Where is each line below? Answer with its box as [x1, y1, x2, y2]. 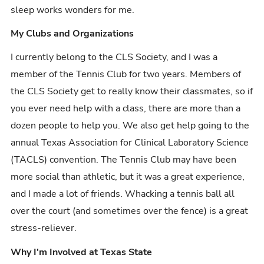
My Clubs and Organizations [11, 27, 134, 40]
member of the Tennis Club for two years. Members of [11, 68, 242, 81]
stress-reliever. [11, 222, 77, 235]
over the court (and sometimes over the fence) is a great [11, 204, 249, 218]
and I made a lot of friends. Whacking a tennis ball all [11, 187, 235, 201]
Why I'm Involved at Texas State [11, 245, 153, 259]
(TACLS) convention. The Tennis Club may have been [11, 153, 237, 167]
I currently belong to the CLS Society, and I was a [11, 51, 218, 64]
